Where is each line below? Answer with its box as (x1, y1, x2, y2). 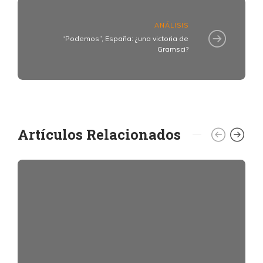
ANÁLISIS (154, 21, 188, 30)
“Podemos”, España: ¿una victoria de (62, 34, 188, 43)
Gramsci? (157, 45, 188, 54)
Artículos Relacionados (18, 124, 181, 144)
